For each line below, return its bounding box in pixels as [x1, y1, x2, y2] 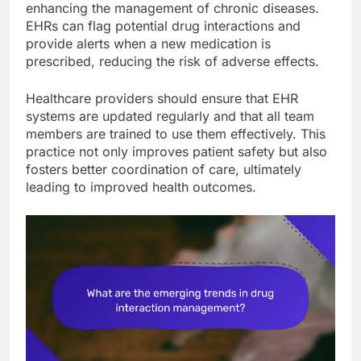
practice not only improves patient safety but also [26, 143, 327, 160]
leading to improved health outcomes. [26, 179, 256, 196]
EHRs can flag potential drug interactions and [26, 18, 301, 35]
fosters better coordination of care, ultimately [26, 161, 301, 178]
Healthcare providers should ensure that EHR [26, 90, 298, 107]
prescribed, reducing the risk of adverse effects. [26, 53, 319, 70]
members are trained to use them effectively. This [26, 126, 326, 143]
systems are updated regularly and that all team [26, 108, 314, 125]
